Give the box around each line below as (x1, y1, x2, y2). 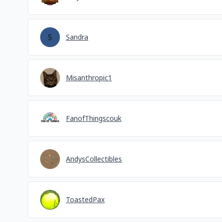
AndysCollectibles (66, 154, 122, 164)
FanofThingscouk (66, 113, 121, 123)
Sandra (66, 32, 88, 42)
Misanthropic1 (66, 73, 112, 83)
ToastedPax (66, 195, 105, 205)
